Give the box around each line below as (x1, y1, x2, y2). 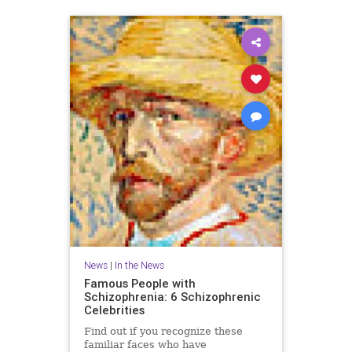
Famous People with (83, 276, 196, 291)
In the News (114, 259, 164, 271)
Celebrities (83, 302, 145, 317)
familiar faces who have (83, 339, 207, 350)
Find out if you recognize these (83, 325, 243, 337)
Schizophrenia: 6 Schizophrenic (83, 289, 261, 304)
